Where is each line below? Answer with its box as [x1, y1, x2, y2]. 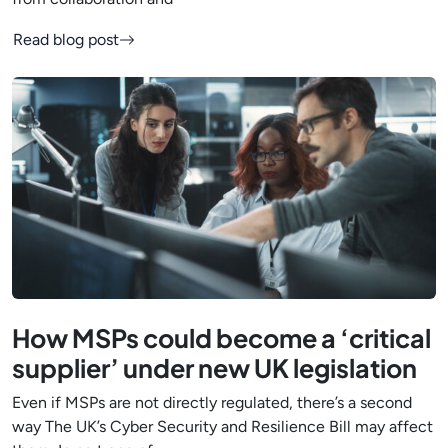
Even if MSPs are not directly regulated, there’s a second [12, 392, 412, 412]
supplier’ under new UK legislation [12, 351, 421, 384]
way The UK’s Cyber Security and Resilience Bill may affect [12, 416, 433, 436]
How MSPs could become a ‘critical [12, 321, 431, 354]
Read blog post [13, 29, 119, 49]
